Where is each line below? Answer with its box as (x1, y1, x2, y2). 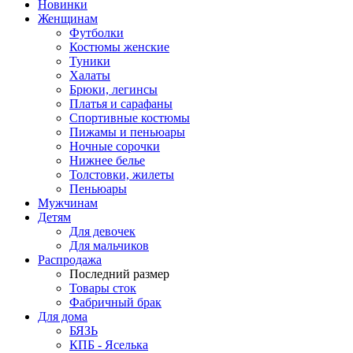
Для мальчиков (69, 239, 149, 252)
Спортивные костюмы (69, 111, 190, 124)
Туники (69, 54, 110, 68)
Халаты (69, 69, 110, 82)
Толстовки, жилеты (69, 168, 174, 181)
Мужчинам (38, 196, 98, 210)
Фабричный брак (69, 295, 162, 309)
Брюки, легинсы (69, 83, 158, 96)
